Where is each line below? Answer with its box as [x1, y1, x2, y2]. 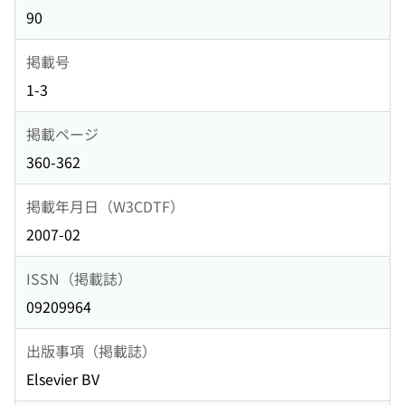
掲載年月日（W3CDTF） [26, 194, 184, 217]
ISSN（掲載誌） [26, 267, 132, 289]
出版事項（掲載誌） [26, 339, 156, 362]
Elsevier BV [26, 368, 99, 391]
